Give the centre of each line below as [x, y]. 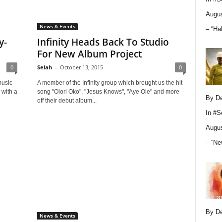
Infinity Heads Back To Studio [103, 42]
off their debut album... [67, 101]
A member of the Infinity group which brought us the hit [110, 83]
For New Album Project [89, 54]
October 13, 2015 [81, 67]
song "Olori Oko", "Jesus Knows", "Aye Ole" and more [108, 92]
